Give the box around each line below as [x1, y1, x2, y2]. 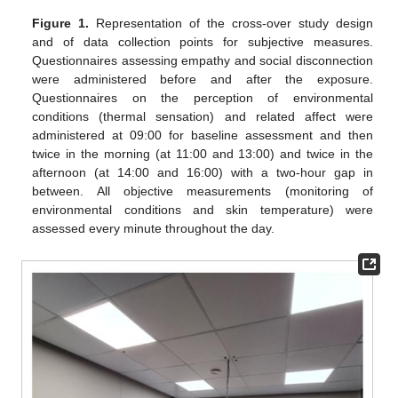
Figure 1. [32, 15, 90, 30]
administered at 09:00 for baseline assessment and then [32, 127, 373, 142]
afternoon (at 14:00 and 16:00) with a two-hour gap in [32, 164, 373, 179]
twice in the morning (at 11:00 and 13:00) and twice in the [32, 146, 373, 161]
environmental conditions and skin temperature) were [32, 202, 373, 217]
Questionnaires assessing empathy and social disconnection [32, 52, 373, 68]
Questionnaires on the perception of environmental [32, 90, 373, 105]
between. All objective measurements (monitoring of [32, 183, 373, 198]
